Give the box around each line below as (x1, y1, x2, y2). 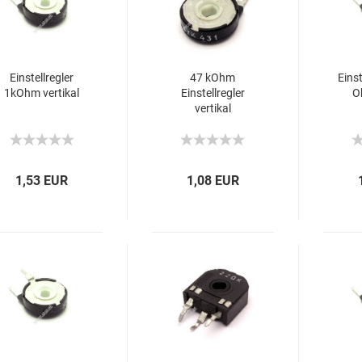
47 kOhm (190, 71, 236, 84)
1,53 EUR (15, 173, 69, 188)
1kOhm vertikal (4, 86, 79, 99)
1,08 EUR (187, 173, 240, 188)
